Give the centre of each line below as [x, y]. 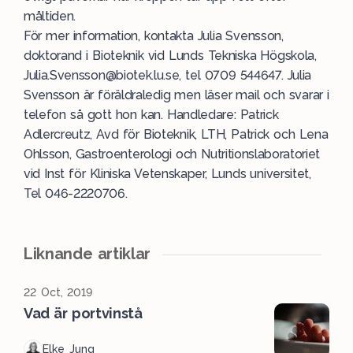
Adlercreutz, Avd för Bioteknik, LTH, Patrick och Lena [176, 134]
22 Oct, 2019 [58, 292]
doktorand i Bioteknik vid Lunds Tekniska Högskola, [170, 56]
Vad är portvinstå [83, 313]
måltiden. [50, 16]
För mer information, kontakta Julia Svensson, [154, 36]
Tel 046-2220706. [76, 193]
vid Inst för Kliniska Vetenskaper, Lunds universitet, [167, 174]
